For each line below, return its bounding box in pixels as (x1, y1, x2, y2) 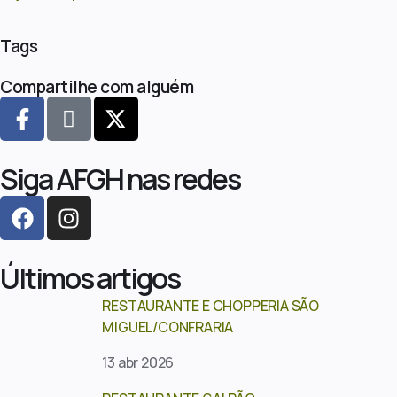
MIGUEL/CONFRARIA (102, 317, 234, 338)
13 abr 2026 (102, 353, 175, 373)
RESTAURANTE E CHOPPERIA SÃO (102, 296, 320, 316)
